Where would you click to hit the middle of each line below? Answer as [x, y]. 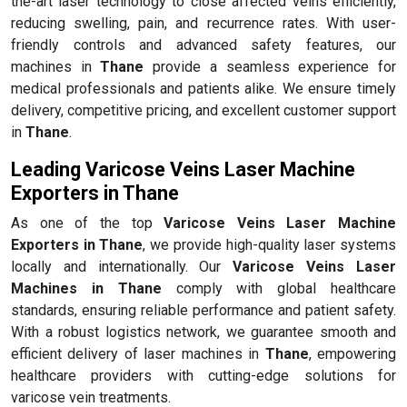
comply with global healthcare [279, 288]
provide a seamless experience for [270, 66]
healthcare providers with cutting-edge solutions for [203, 375]
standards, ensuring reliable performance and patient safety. [203, 310]
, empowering [352, 353]
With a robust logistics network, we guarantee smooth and [203, 332]
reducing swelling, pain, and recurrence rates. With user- [203, 23]
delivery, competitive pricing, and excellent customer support [203, 110]
